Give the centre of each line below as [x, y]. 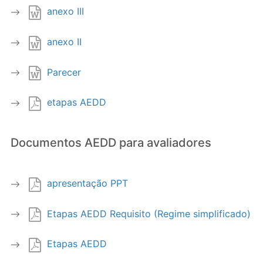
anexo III [65, 11]
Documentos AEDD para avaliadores [111, 142]
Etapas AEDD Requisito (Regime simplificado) [149, 213]
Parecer [64, 72]
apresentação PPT [87, 183]
